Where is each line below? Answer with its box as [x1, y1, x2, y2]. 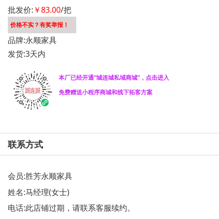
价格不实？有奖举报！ [10, 21, 69, 29]
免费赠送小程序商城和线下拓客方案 [58, 88, 153, 97]
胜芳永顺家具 [25, 170, 72, 181]
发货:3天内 [8, 48, 45, 60]
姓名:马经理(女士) [8, 186, 69, 197]
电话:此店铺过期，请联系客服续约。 [8, 202, 135, 213]
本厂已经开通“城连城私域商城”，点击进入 [58, 73, 169, 82]
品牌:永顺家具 [8, 35, 57, 46]
